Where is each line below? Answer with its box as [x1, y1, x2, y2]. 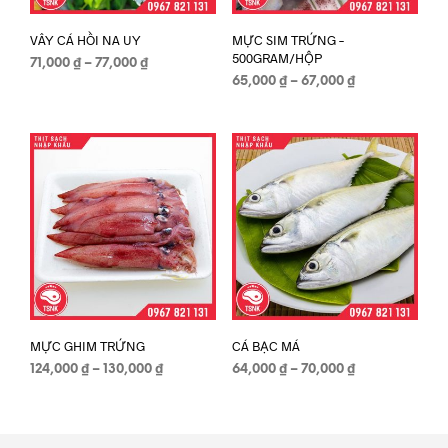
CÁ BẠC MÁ [231, 337, 300, 354]
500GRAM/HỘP [231, 50, 322, 67]
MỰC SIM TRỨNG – [231, 32, 344, 49]
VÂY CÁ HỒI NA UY [30, 32, 141, 49]
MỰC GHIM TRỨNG [30, 337, 145, 354]
